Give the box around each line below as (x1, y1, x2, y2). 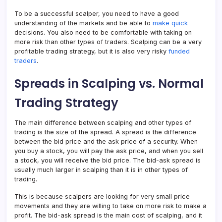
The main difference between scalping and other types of (14, 119, 191, 126)
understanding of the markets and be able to (14, 19, 153, 27)
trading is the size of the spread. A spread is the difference (14, 128, 196, 136)
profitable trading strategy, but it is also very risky (14, 48, 168, 55)
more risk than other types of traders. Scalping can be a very (14, 38, 202, 46)
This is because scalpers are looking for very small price (14, 193, 190, 200)
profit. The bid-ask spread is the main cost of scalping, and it (14, 212, 202, 219)
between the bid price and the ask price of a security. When (14, 138, 198, 145)
